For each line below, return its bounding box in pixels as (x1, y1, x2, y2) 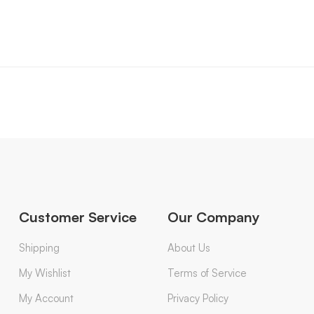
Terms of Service (167, 266, 247, 280)
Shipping (18, 240, 60, 254)
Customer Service (18, 207, 137, 226)
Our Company (167, 207, 260, 226)
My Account (18, 291, 74, 305)
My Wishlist (18, 266, 71, 280)
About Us (167, 240, 210, 254)
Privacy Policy (167, 291, 228, 305)
